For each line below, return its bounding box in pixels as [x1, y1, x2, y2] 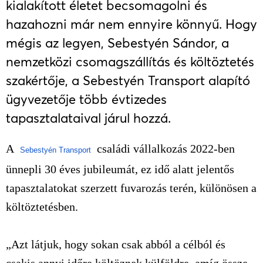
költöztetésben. [6, 200, 78, 213]
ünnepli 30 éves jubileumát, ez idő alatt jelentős [6, 163, 234, 176]
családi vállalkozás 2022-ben [94, 142, 235, 155]
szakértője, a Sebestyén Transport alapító [6, 73, 250, 88]
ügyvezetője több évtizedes [6, 92, 167, 107]
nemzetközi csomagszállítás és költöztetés [6, 54, 254, 69]
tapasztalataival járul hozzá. [6, 110, 171, 126]
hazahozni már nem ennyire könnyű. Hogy [6, 16, 257, 32]
